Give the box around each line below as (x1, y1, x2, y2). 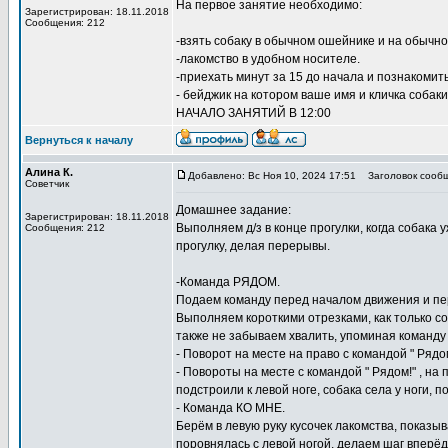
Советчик (25, 178, 69, 189)
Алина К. (25, 166, 73, 178)
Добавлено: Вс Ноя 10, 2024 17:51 (188, 170, 356, 181)
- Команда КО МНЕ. (176, 401, 285, 415)
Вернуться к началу (25, 134, 133, 146)
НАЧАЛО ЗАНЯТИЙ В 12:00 (176, 106, 331, 120)
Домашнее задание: (176, 203, 291, 217)
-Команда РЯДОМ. (176, 275, 280, 289)
